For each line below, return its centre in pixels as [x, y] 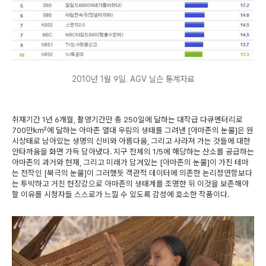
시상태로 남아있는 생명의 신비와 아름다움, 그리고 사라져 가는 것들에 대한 [131, 140]
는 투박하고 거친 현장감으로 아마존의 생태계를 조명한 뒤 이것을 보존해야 [130, 183]
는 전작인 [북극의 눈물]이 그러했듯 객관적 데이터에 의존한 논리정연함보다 [132, 172]
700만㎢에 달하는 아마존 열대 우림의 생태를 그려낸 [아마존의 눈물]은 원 [133, 130]
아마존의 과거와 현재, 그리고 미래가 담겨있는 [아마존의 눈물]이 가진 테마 [130, 162]
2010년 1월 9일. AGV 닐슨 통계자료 [133, 79]
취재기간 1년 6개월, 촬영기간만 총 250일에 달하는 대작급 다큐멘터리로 [127, 119]
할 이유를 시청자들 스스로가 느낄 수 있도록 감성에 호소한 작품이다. [121, 194]
